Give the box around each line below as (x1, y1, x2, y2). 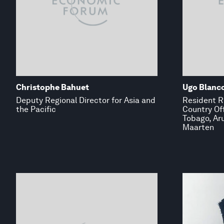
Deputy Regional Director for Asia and (16, 95, 155, 105)
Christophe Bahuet (16, 82, 89, 92)
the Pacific (16, 104, 56, 114)
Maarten (182, 122, 214, 132)
